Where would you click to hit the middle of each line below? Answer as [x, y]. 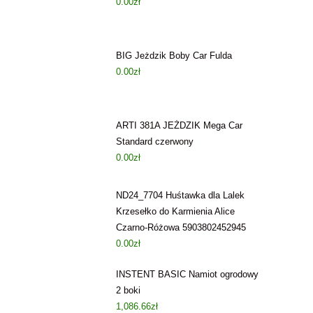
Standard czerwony [155, 141]
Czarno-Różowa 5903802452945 [181, 227]
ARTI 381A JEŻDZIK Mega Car [179, 125]
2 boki [128, 290]
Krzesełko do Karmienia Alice [175, 211]
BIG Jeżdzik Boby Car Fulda [174, 56]
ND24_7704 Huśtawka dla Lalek [180, 195]
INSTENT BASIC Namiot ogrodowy [187, 274]
